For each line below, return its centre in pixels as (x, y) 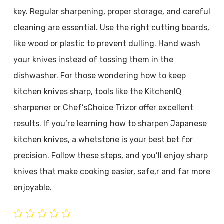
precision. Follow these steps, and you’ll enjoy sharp (110, 156)
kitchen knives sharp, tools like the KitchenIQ (97, 92)
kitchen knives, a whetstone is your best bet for (103, 140)
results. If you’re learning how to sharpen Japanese (110, 124)
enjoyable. (32, 188)
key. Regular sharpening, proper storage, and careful (112, 12)
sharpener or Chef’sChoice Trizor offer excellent (103, 108)
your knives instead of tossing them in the (93, 60)
